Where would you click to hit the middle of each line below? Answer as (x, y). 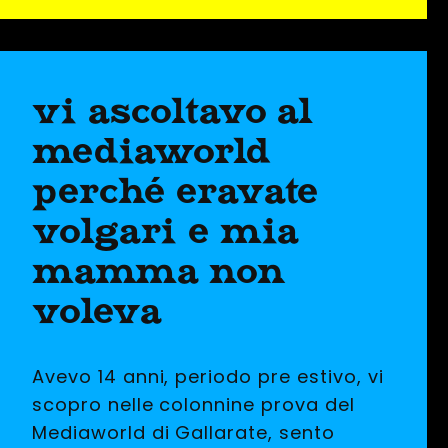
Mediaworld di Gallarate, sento (183, 432)
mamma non (159, 270)
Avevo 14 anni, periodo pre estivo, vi (208, 376)
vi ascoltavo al (173, 110)
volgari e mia (165, 230)
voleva (97, 310)
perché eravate (176, 190)
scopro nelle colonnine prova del (193, 404)
